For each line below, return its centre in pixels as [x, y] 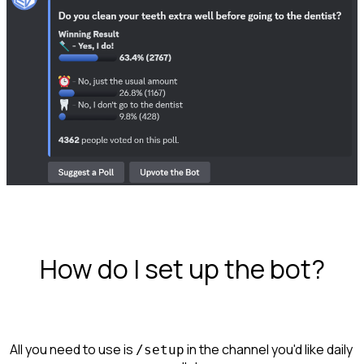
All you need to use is [72, 349]
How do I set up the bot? [182, 269]
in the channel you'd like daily [269, 349]
